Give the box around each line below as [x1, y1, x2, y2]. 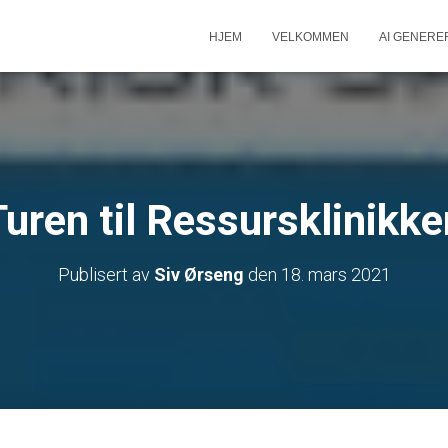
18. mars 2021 [280, 264, 391, 285]
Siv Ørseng [153, 264, 244, 285]
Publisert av [57, 264, 154, 285]
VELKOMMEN [272, 30, 349, 44]
